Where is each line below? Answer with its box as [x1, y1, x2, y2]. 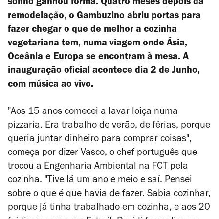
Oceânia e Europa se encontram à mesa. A [8, 53, 189, 63]
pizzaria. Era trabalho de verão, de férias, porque [8, 121, 210, 131]
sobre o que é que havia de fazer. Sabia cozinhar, [8, 190, 211, 199]
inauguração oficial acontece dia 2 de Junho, [8, 66, 200, 76]
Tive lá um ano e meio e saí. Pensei [47, 176, 192, 186]
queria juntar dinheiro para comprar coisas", [8, 135, 192, 145]
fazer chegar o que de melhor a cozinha [8, 25, 177, 35]
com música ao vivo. [8, 80, 93, 90]
